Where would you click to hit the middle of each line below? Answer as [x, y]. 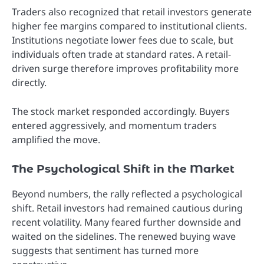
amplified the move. [56, 139]
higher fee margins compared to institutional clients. [129, 26]
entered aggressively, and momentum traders [114, 125]
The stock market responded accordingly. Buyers [121, 111]
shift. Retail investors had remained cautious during [127, 208]
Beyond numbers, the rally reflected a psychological [127, 194]
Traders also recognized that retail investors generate [132, 12]
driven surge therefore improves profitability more [125, 69]
